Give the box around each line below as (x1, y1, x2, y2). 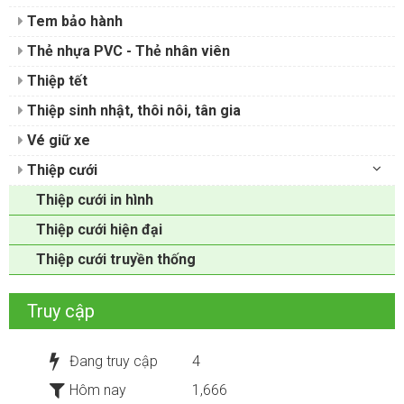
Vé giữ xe (23, 131, 90, 149)
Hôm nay (69, 381, 126, 399)
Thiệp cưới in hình (36, 190, 153, 208)
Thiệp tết (23, 71, 87, 89)
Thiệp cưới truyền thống (36, 250, 196, 268)
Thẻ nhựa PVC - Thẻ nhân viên (23, 41, 230, 60)
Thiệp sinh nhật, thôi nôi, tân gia (23, 101, 241, 119)
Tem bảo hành (23, 12, 123, 30)
